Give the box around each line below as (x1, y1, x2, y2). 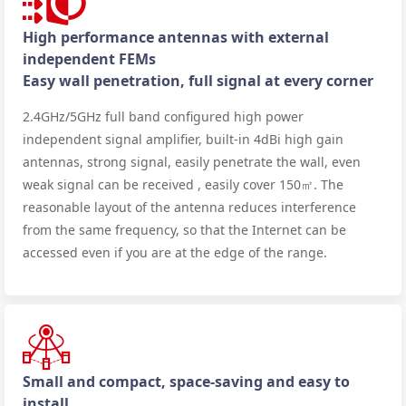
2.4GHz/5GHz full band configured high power (23, 107, 304, 125)
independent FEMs (23, 48, 156, 69)
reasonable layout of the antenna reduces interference (23, 198, 356, 216)
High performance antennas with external (23, 26, 329, 47)
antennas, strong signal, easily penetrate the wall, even (23, 152, 361, 170)
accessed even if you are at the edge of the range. (23, 243, 327, 261)
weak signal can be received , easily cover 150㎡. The (23, 175, 343, 193)
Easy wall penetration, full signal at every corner (23, 70, 373, 91)
